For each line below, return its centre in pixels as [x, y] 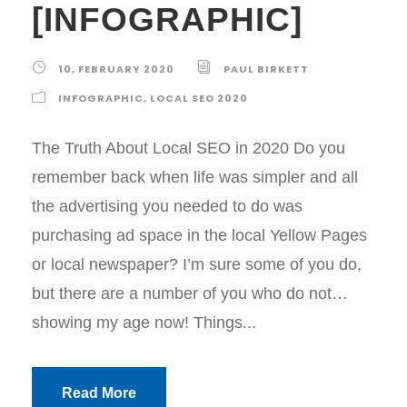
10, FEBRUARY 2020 [116, 69]
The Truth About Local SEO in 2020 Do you [189, 149]
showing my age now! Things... [144, 323]
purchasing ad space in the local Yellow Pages [199, 236]
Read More [99, 393]
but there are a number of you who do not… [190, 294]
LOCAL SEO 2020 [199, 99]
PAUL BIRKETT [266, 69]
